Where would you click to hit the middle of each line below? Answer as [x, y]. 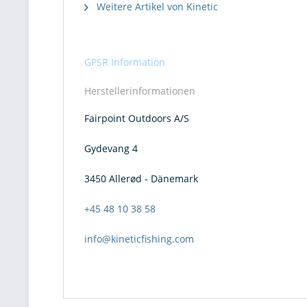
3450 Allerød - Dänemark [141, 179]
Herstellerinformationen [140, 91]
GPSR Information [125, 62]
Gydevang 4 [111, 148]
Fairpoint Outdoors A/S [137, 118]
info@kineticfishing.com [139, 239]
